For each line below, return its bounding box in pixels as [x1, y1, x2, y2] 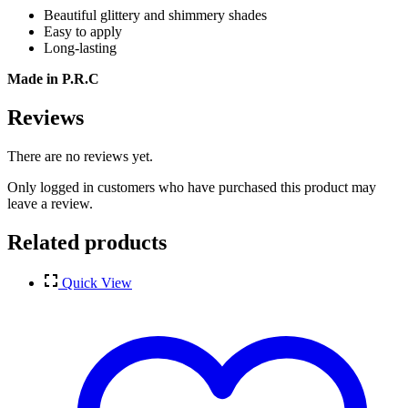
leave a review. [7, 196, 93, 212]
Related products [7, 230, 167, 255]
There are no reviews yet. [7, 148, 153, 165]
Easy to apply [44, 24, 122, 40]
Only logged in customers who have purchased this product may [7, 179, 376, 196]
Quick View [62, 275, 132, 291]
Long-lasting [44, 40, 117, 56]
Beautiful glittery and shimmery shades [44, 7, 267, 24]
